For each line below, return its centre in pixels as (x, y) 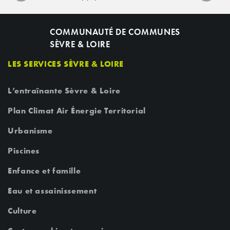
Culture (22, 211)
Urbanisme (30, 131)
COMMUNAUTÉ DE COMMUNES (115, 32)
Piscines (24, 151)
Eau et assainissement (52, 191)
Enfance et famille (44, 171)
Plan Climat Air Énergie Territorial (77, 111)
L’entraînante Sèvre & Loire (64, 91)
